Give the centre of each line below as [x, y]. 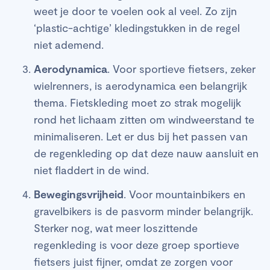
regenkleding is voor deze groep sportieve [137, 244]
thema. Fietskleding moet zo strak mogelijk [137, 102]
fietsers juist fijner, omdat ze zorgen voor [133, 261]
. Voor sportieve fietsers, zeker [181, 68]
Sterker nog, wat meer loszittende [116, 228]
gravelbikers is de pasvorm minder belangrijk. [143, 211]
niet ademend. [69, 44]
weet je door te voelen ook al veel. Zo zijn [135, 11]
